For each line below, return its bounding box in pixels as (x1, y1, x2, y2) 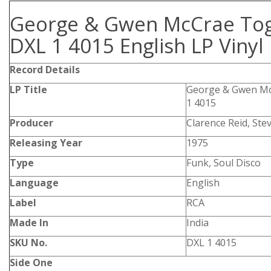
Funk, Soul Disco (186, 156, 261, 169)
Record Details (10, 63, 80, 76)
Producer (10, 116, 53, 129)
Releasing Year (10, 136, 82, 149)
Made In (10, 216, 48, 229)
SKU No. (10, 236, 47, 249)
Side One (10, 256, 53, 269)
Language (10, 176, 59, 189)
